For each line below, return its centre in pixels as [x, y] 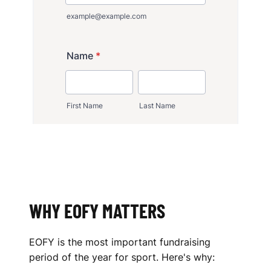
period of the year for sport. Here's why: [122, 257]
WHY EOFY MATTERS [97, 211]
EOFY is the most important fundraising [120, 242]
